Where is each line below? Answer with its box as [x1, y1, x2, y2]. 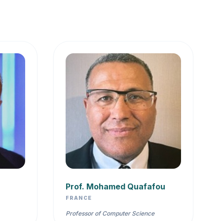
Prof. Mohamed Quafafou [66, 182, 165, 192]
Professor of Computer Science [66, 210, 154, 218]
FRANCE [66, 195, 92, 201]
